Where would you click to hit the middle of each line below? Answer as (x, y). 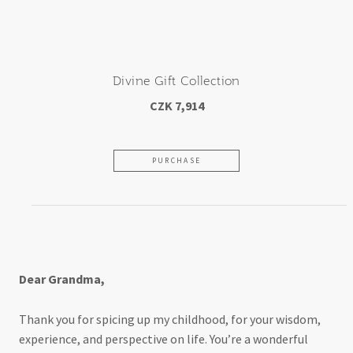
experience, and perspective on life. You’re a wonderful (163, 338)
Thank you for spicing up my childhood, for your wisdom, (170, 319)
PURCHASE (176, 160)
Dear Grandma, (62, 279)
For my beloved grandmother (176, 238)
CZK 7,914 (176, 106)
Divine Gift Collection (176, 81)
